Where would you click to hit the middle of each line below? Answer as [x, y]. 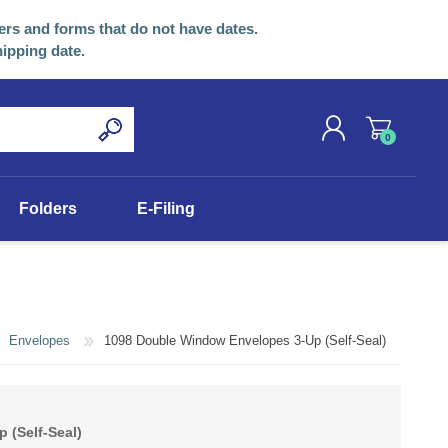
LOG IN [204, 216]
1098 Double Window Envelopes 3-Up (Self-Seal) [245, 341]
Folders [47, 208]
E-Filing [165, 208]
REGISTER [214, 189]
